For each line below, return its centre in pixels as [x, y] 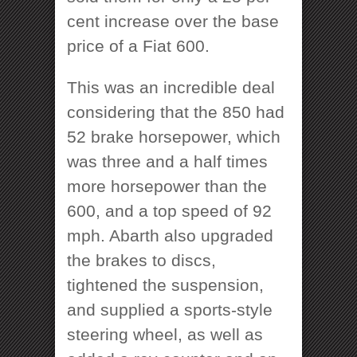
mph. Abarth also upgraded [170, 235]
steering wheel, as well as [165, 334]
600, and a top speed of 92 [169, 210]
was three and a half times [167, 161]
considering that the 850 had [176, 112]
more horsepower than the [167, 186]
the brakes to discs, [141, 260]
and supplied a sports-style [170, 309]
